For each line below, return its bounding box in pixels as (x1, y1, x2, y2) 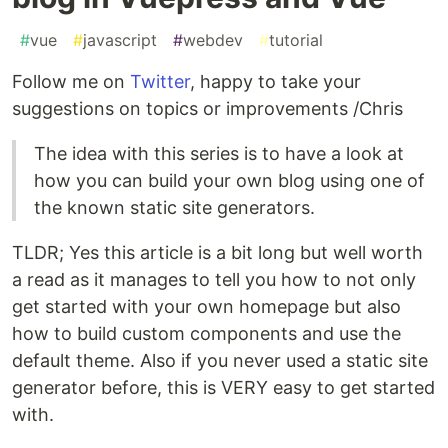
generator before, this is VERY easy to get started (12, 377, 435, 399)
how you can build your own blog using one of (34, 170, 425, 192)
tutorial (269, 30, 323, 51)
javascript (83, 30, 157, 51)
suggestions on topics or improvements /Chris (12, 98, 403, 120)
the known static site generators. (34, 197, 315, 219)
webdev (183, 30, 243, 51)
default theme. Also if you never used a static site (12, 350, 428, 372)
